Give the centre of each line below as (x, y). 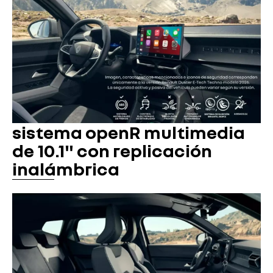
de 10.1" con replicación (112, 150)
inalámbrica (66, 168)
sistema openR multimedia (129, 132)
